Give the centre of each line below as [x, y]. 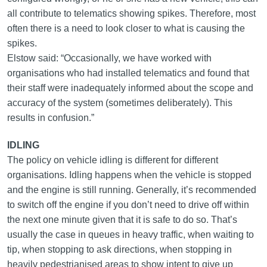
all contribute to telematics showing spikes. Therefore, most [131, 13]
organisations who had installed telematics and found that [128, 73]
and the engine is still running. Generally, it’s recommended [131, 190]
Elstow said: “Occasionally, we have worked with [109, 58]
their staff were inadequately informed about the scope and [130, 88]
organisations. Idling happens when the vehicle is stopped [129, 175]
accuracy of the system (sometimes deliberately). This [119, 103]
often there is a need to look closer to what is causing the [126, 28]
